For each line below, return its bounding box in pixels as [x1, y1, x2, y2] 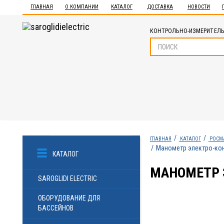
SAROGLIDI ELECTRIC [38, 174, 97, 182]
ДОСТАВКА [147, 3, 173, 10]
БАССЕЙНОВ [38, 204, 73, 212]
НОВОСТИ [187, 3, 210, 10]
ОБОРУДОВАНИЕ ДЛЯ [38, 194, 100, 202]
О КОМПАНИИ [65, 3, 98, 10]
